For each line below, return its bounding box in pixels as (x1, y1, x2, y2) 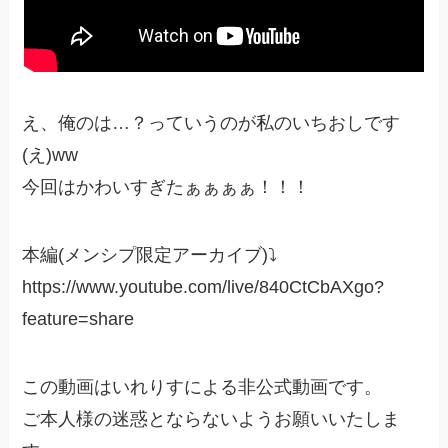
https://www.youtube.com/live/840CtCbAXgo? (22, 277, 385, 298)
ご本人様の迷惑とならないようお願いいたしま (22, 409, 401, 429)
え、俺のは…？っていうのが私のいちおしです (22, 113, 401, 134)
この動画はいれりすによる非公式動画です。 (22, 377, 383, 397)
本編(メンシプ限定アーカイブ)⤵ (22, 245, 278, 266)
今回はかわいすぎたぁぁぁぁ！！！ (22, 177, 311, 198)
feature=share (22, 309, 135, 330)
